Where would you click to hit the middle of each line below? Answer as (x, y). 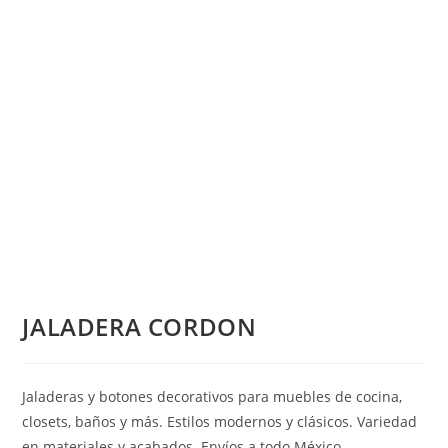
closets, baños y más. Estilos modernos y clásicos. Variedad (220, 422)
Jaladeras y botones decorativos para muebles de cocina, (212, 397)
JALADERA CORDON (139, 327)
